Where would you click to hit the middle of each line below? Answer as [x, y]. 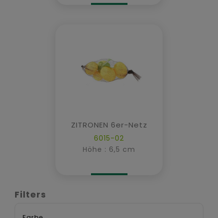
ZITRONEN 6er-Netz [109, 125]
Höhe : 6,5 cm [109, 149]
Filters [30, 194]
